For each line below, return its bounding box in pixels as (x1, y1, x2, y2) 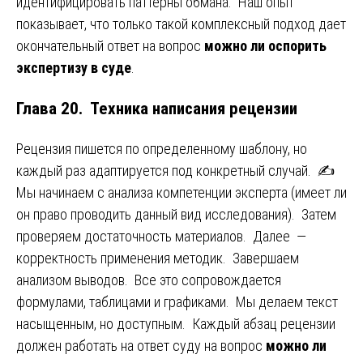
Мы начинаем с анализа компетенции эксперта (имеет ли (16, 183, 347, 201)
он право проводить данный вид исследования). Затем (16, 205, 336, 223)
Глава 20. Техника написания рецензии (16, 97, 297, 118)
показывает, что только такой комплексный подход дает (16, 15, 346, 32)
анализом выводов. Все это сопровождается (16, 271, 281, 288)
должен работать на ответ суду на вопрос (16, 336, 266, 354)
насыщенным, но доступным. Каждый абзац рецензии (16, 314, 335, 332)
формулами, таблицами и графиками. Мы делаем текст (16, 293, 338, 310)
